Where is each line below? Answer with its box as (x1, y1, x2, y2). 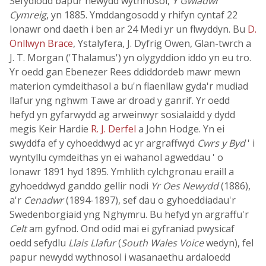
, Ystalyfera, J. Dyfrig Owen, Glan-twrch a (73, 37, 251, 50)
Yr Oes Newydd (151, 179, 218, 192)
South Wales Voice (121, 236, 204, 249)
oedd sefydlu (9, 236, 68, 249)
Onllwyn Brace (9, 37, 73, 50)
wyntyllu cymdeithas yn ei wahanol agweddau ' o (9, 151, 223, 164)
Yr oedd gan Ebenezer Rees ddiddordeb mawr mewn (9, 65, 240, 78)
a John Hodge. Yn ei (138, 122, 224, 135)
